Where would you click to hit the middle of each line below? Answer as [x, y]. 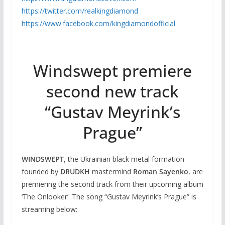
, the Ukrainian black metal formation [124, 159]
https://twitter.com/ [53, 11]
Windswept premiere [112, 71]
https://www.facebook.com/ [67, 24]
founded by [41, 172]
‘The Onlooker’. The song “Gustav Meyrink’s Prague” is [109, 197]
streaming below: [49, 209]
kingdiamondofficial [143, 24]
